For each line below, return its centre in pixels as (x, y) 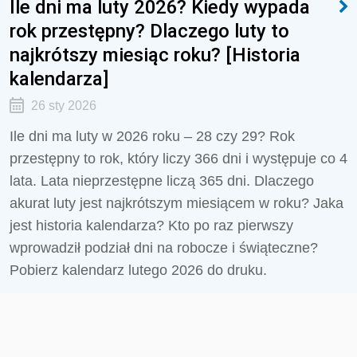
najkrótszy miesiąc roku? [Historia (155, 55)
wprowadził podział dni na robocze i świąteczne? (164, 248)
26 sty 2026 (63, 106)
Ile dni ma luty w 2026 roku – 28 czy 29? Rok (152, 136)
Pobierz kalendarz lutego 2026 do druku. (138, 270)
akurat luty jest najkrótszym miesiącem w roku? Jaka (177, 203)
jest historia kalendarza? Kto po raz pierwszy (151, 226)
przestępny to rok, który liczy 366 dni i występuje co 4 (178, 159)
